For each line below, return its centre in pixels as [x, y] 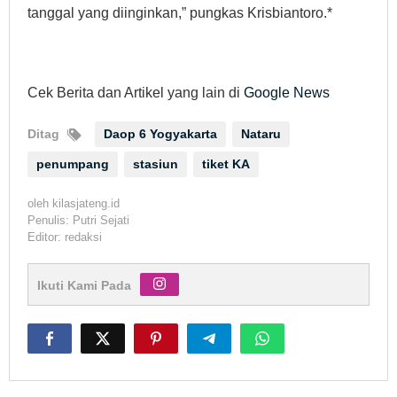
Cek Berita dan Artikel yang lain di [136, 93]
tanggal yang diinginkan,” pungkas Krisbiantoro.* [180, 13]
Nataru [261, 134]
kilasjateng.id [86, 204]
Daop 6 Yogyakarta [160, 134]
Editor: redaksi [65, 237]
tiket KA [226, 164]
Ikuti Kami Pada [84, 286]
